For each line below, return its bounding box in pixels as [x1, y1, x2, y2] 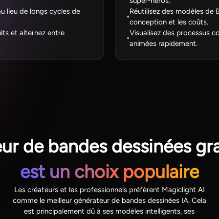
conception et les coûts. [129, 17, 208, 26]
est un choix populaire [20, 160, 199, 182]
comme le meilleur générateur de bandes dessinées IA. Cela [12, 196, 206, 205]
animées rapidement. [129, 39, 197, 48]
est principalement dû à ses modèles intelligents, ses [24, 206, 195, 216]
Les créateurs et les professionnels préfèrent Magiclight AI [14, 185, 205, 194]
